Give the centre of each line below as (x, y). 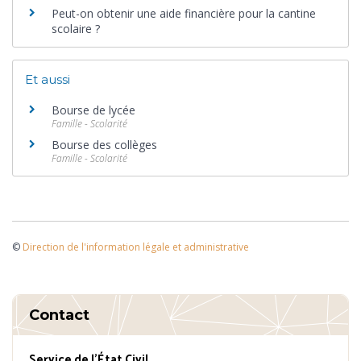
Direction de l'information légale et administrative (136, 247)
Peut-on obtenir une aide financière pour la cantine (184, 13)
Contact (59, 315)
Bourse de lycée (93, 110)
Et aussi (48, 80)
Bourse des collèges (104, 144)
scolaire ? (76, 28)
